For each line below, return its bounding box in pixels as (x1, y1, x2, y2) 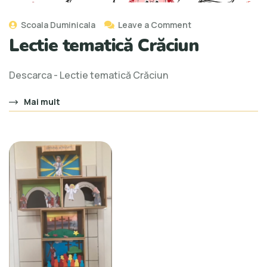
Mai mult (24, 96, 60, 108)
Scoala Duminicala (19, 19, 95, 31)
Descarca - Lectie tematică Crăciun (9, 69, 168, 82)
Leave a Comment (118, 19, 191, 31)
